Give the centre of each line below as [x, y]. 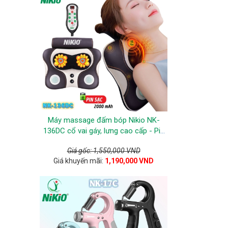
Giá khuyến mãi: [79, 161]
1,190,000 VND [129, 161]
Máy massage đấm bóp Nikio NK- [104, 120]
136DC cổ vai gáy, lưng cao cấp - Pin [104, 131]
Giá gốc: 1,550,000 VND [104, 151]
